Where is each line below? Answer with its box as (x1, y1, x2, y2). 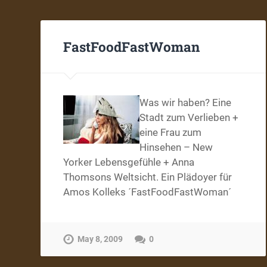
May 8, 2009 (77, 234, 123, 245)
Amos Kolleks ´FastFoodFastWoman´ (63, 186, 232, 198)
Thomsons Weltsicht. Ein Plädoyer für (63, 171, 232, 184)
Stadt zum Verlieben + (139, 111, 239, 124)
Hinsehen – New (139, 141, 213, 154)
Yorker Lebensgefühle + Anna (63, 156, 195, 169)
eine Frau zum (139, 126, 202, 139)
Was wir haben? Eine (139, 97, 232, 109)
